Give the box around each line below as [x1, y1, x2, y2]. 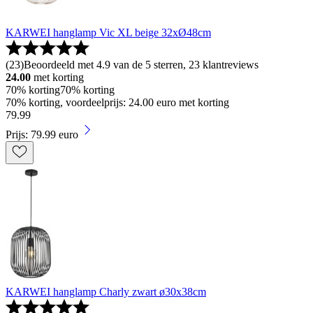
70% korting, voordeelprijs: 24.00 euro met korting [6, 96, 229, 108]
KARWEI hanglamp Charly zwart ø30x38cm [6, 285, 206, 298]
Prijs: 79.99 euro [6, 128, 78, 140]
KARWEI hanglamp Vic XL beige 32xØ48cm [6, 26, 211, 38]
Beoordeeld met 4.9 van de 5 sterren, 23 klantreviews [24, 58, 259, 71]
